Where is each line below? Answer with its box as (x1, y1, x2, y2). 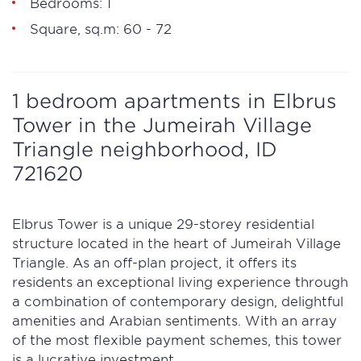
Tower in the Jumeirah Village (12, 114, 312, 136)
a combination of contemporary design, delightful (12, 293, 343, 309)
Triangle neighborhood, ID (12, 138, 277, 160)
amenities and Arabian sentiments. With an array (12, 312, 337, 328)
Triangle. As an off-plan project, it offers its (12, 254, 297, 270)
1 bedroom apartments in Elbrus (12, 89, 337, 112)
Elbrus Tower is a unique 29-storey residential (12, 215, 314, 231)
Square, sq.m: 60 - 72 (30, 20, 172, 36)
